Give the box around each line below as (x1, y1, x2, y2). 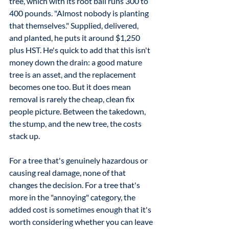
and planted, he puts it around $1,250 (9, 33, 142, 42)
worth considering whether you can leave (9, 217, 154, 226)
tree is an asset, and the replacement (9, 70, 138, 79)
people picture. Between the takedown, (9, 106, 147, 116)
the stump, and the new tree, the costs (9, 119, 143, 128)
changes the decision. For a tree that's (9, 180, 142, 190)
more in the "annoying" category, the (9, 192, 137, 202)
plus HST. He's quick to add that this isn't (9, 45, 152, 55)
